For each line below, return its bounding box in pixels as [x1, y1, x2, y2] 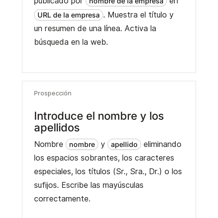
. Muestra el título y [103, 10, 174, 19]
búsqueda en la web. [34, 37, 108, 47]
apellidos [34, 121, 80, 134]
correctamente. [34, 194, 91, 204]
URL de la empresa [37, 10, 100, 19]
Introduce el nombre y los [34, 109, 164, 123]
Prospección [34, 89, 72, 97]
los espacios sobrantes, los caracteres [34, 153, 174, 163]
